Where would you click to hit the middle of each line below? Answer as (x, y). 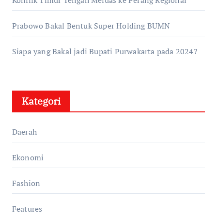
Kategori (41, 101)
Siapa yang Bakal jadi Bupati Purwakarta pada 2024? (105, 51)
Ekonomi (28, 157)
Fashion (26, 183)
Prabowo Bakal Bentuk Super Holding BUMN (91, 26)
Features (27, 209)
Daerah (24, 132)
